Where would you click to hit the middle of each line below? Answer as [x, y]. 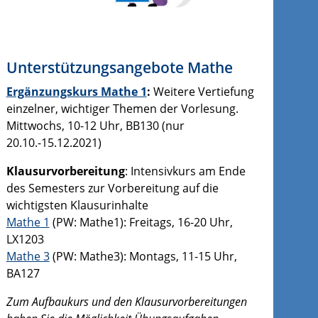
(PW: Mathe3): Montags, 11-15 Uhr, [143, 256]
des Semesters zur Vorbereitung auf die [112, 188]
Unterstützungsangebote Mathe [119, 67]
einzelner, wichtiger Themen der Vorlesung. [122, 108]
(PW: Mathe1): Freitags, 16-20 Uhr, [141, 222]
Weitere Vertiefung [203, 91]
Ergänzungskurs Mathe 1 [76, 91]
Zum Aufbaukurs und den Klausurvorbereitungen [126, 301]
